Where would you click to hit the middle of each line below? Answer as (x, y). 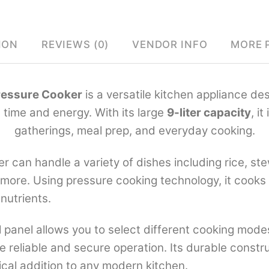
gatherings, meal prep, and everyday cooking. (134, 131)
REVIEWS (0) (75, 44)
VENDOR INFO (170, 44)
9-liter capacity (209, 113)
